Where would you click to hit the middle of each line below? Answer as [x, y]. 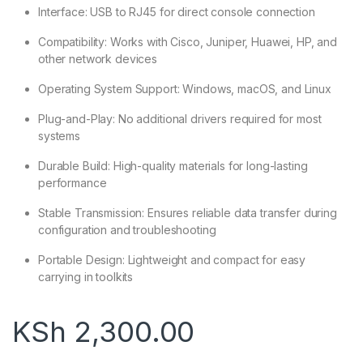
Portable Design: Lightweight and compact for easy [172, 260]
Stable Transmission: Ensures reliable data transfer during [188, 213]
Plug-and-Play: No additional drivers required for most [180, 119]
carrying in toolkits [86, 277]
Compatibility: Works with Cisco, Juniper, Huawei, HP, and [188, 42]
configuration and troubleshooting [127, 230]
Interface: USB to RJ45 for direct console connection [177, 12]
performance [73, 183]
